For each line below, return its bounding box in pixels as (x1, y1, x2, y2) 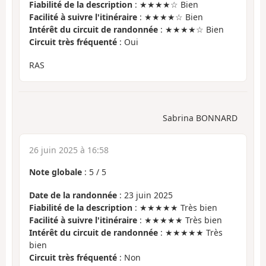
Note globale (29, 166, 82, 178)
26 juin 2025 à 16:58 (29, 144, 109, 156)
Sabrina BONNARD (163, 112, 237, 124)
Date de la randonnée (29, 189, 117, 201)
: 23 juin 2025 (117, 189, 173, 201)
